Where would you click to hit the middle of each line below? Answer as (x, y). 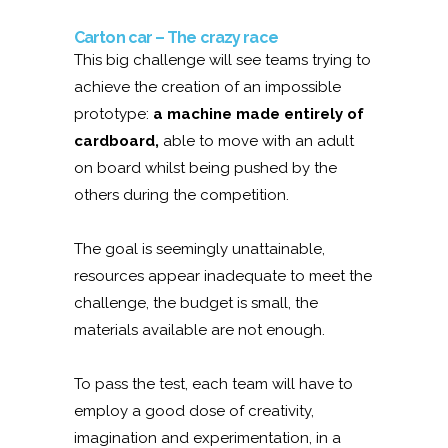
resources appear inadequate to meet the (223, 275)
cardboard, (116, 140)
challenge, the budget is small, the (196, 302)
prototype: (113, 113)
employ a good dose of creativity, (194, 410)
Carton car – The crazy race (176, 37)
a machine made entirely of (258, 113)
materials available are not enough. (199, 329)
